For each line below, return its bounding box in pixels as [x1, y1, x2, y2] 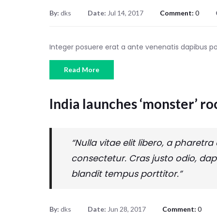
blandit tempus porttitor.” [71, 168, 182, 180]
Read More [64, 65, 99, 74]
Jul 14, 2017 [108, 9, 143, 17]
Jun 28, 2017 [108, 205, 146, 214]
